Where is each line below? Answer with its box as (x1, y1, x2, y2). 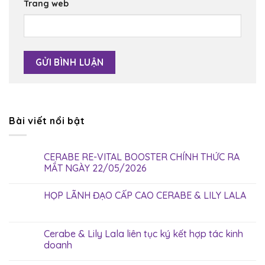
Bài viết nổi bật (9, 114, 85, 127)
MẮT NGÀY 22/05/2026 (44, 162, 147, 174)
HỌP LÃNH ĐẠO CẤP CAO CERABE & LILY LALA (44, 189, 246, 202)
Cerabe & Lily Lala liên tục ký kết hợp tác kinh (44, 228, 243, 240)
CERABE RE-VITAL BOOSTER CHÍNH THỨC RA (44, 151, 240, 163)
